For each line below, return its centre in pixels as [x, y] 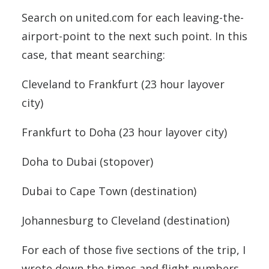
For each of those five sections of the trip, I [134, 250]
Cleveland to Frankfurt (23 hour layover [123, 84]
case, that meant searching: [93, 55]
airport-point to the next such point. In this [134, 36]
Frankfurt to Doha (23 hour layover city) [124, 132]
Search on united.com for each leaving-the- [133, 17]
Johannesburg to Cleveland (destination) [125, 220]
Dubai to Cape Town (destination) [109, 191]
